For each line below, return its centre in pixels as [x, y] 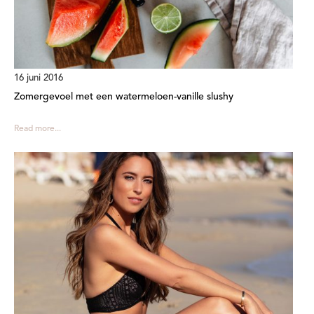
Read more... [37, 129]
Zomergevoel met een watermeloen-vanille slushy [124, 96]
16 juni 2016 [39, 78]
